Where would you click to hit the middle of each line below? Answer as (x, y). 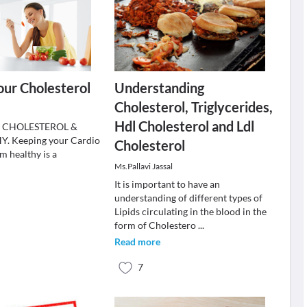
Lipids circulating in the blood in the (190, 211)
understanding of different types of (188, 198)
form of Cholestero (156, 225)
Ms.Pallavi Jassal (143, 166)
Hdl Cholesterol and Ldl (184, 126)
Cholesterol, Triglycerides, (193, 107)
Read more (137, 242)
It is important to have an (167, 184)
